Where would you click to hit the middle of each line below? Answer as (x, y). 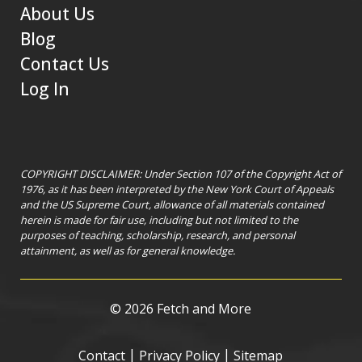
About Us (57, 13)
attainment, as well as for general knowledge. (127, 250)
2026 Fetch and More (187, 309)
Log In (44, 88)
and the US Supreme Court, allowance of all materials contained (172, 204)
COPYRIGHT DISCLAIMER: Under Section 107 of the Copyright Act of (180, 173)
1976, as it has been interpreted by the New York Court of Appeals (177, 189)
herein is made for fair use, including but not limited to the (159, 219)
